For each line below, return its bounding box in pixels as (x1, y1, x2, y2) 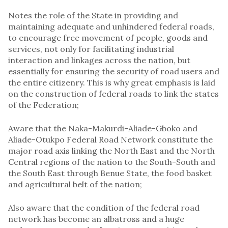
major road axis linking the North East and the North (8, 145, 215, 156)
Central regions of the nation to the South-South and (8, 156, 215, 167)
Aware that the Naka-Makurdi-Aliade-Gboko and (8, 123, 197, 133)
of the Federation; (8, 99, 79, 110)
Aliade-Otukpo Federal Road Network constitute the (8, 134, 213, 145)
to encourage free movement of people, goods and (8, 32, 208, 43)
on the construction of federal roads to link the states (8, 88, 219, 99)
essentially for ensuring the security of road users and (8, 66, 219, 76)
